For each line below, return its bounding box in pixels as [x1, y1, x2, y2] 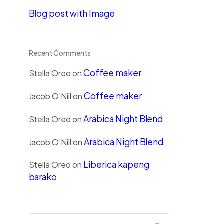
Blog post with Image [28, 8, 115, 19]
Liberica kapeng [83, 159, 149, 170]
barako [28, 171, 57, 182]
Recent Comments [28, 48, 91, 57]
